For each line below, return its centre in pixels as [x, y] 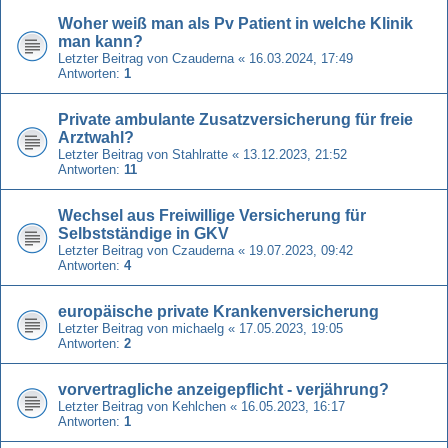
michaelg [198, 328]
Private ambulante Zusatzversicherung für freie [235, 119]
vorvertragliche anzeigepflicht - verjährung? [223, 389]
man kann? [100, 41]
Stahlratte [200, 154]
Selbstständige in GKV [143, 233]
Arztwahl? [96, 137]
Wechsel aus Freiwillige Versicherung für [212, 215]
